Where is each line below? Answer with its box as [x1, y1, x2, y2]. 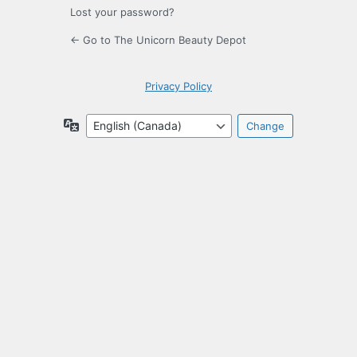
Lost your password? [70, 6, 175, 19]
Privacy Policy [145, 80, 212, 93]
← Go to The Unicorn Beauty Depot [70, 33, 246, 47]
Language [79, 117, 131, 131]
